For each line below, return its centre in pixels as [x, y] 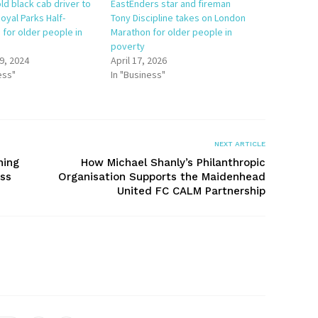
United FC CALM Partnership [191, 191]
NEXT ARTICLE [240, 144]
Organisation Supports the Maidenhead [162, 177]
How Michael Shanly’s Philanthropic [173, 163]
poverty [128, 46]
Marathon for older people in [172, 32]
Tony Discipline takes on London [179, 18]
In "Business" [138, 75]
